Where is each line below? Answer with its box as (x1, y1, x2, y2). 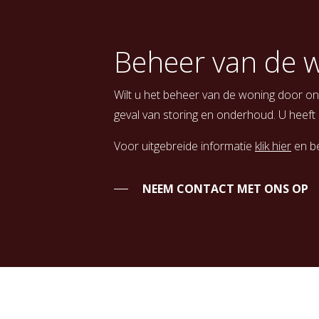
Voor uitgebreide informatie (114, 138, 255, 154)
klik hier (255, 138, 291, 154)
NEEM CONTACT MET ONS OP (142, 181, 308, 197)
